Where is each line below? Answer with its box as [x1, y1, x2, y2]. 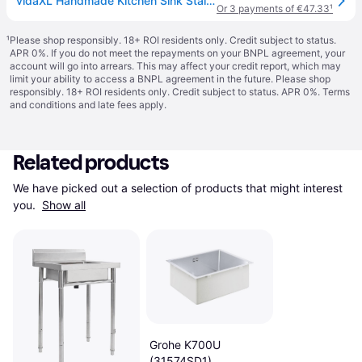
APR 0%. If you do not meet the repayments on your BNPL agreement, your [10, 47, 345, 59]
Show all [42, 198, 86, 212]
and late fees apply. [76, 99, 166, 111]
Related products [13, 150, 170, 175]
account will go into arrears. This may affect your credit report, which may [10, 60, 341, 72]
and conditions [10, 99, 76, 111]
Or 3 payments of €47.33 [217, 2, 330, 15]
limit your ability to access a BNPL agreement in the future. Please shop [10, 73, 330, 85]
